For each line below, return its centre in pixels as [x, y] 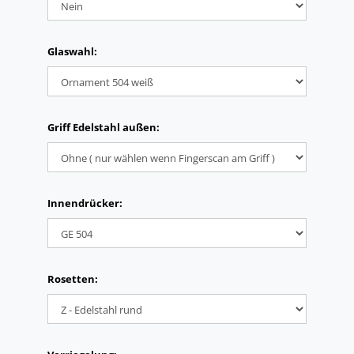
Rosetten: [73, 279]
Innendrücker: [85, 203]
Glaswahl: [72, 51]
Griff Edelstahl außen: [104, 127]
